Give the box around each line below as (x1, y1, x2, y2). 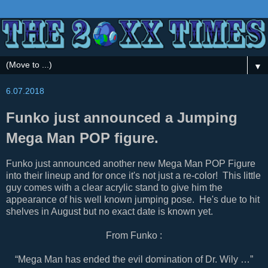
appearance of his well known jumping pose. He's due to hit (6, 194, 260, 205)
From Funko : (106, 230, 162, 240)
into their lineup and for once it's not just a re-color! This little (6, 170, 261, 181)
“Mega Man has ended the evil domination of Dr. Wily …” (15, 254, 253, 264)
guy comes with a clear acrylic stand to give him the (6, 182, 223, 193)
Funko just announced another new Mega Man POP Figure (6, 158, 255, 169)
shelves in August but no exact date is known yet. (6, 206, 213, 217)
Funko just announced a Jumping (6, 109, 237, 126)
